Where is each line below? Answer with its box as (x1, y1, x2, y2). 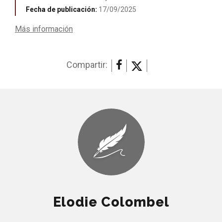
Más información (15, 24, 73, 34)
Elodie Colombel (53, 194, 169, 210)
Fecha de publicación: (26, 5, 99, 13)
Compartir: (66, 59, 108, 70)
